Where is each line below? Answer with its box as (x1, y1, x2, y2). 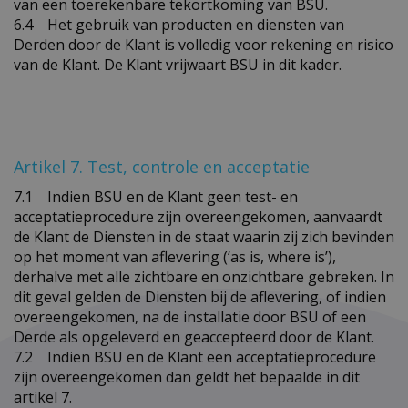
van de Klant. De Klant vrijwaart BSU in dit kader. (14, 54, 342, 75)
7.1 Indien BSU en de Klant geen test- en (14, 186, 298, 207)
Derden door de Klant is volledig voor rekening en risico (14, 34, 393, 55)
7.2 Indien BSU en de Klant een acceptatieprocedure (14, 346, 376, 367)
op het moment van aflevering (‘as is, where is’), (14, 246, 336, 267)
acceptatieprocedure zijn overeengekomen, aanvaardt (14, 206, 382, 227)
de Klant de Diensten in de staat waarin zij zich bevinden (14, 226, 394, 247)
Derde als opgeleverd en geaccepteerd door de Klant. (14, 326, 374, 347)
